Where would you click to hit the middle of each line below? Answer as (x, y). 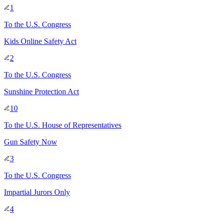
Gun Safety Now (31, 142)
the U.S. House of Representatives (68, 125)
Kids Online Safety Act (40, 41)
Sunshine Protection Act (41, 91)
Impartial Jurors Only (37, 192)
